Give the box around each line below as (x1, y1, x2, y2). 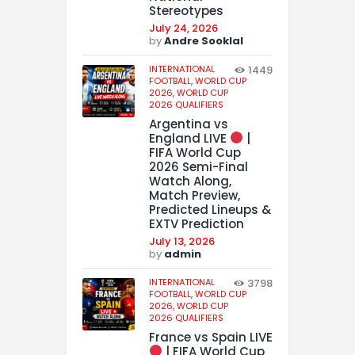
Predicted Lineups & (149, 200, 271, 218)
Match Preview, (149, 186, 240, 204)
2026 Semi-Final (149, 158, 248, 175)
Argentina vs (149, 115, 228, 132)
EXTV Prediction (149, 215, 244, 232)
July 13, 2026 (149, 233, 215, 249)
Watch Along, (149, 172, 231, 189)
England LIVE (149, 129, 230, 147)
